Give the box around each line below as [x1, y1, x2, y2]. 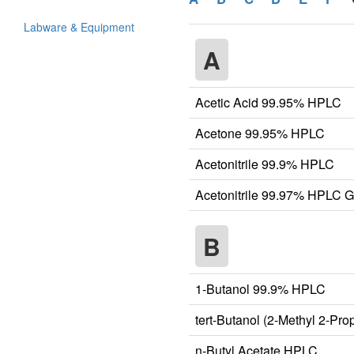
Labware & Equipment [24, 19, 134, 35]
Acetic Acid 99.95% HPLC [195, 92, 341, 111]
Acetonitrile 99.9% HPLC [195, 154, 334, 173]
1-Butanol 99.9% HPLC [195, 279, 326, 298]
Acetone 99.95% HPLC [195, 123, 325, 142]
